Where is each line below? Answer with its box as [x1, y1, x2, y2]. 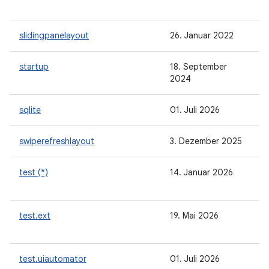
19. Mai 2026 [170, 210, 219, 221]
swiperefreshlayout [19, 136, 94, 147]
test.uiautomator [19, 253, 86, 264]
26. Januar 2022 [170, 30, 234, 41]
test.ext [19, 210, 50, 221]
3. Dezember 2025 [170, 136, 242, 147]
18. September [170, 61, 227, 72]
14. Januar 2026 [170, 167, 233, 178]
